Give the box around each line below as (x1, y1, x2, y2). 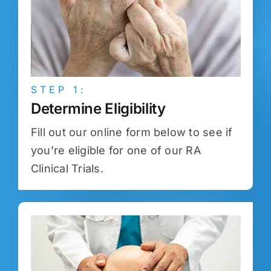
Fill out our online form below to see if (30, 126, 233, 139)
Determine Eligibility (30, 100, 166, 118)
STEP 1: (30, 83, 87, 96)
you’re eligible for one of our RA (30, 144, 201, 157)
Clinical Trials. (30, 162, 103, 175)
